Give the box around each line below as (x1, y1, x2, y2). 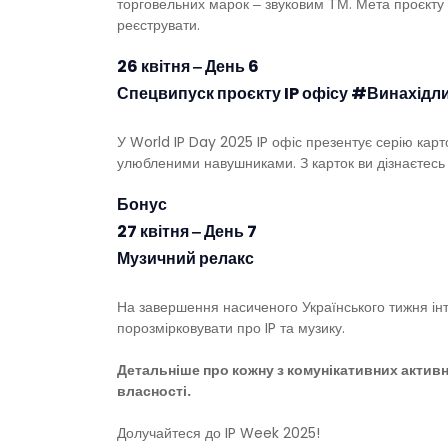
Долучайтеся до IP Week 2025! (117, 423, 320, 444)
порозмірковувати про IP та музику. (117, 318, 345, 339)
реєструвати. (117, 15, 200, 36)
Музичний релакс (117, 247, 254, 271)
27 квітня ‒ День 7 (117, 220, 257, 244)
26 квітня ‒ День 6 (117, 55, 259, 79)
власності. (117, 381, 191, 402)
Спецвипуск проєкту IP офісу (117, 82, 351, 106)
